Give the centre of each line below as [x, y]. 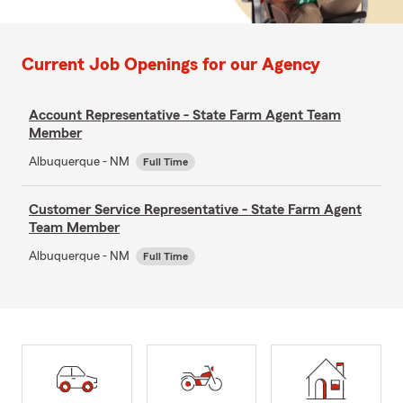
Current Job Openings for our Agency [171, 64]
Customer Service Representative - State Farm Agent [195, 209]
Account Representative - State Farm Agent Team [185, 115]
